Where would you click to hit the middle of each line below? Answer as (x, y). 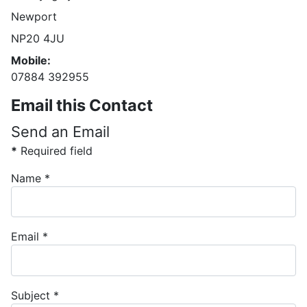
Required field (55, 151)
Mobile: (31, 61)
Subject (30, 295)
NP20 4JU (38, 39)
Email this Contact (82, 106)
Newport (34, 17)
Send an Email (60, 132)
